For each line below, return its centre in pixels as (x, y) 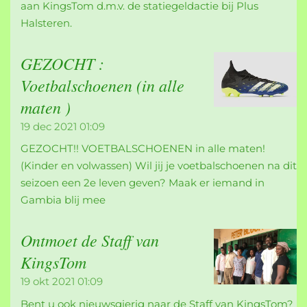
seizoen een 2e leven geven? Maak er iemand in (143, 183)
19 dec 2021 (49, 126)
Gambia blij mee (63, 200)
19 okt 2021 (48, 282)
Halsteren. (46, 23)
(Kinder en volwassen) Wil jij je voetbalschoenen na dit (159, 166)
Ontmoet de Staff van (90, 240)
